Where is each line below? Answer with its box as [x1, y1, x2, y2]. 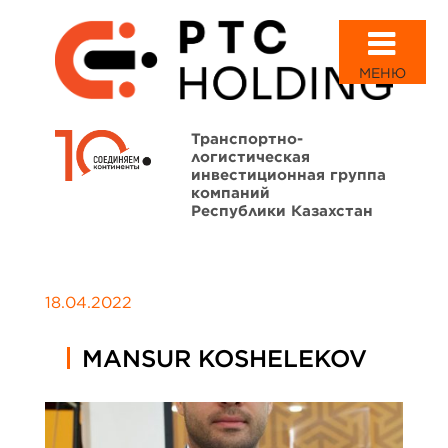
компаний [191, 182, 270, 202]
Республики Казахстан [191, 200, 373, 220]
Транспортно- [191, 128, 303, 148]
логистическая [191, 146, 310, 166]
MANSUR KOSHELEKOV [81, 342, 367, 373]
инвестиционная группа [191, 164, 386, 184]
